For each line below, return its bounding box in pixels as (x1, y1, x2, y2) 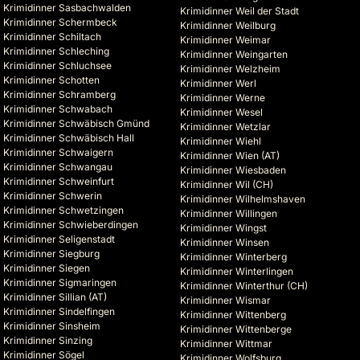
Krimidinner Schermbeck (3, 16, 117, 29)
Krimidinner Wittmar (180, 337, 272, 350)
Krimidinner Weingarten (180, 48, 288, 61)
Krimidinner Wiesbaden (180, 164, 286, 177)
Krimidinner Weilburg (180, 19, 276, 32)
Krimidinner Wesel (180, 106, 263, 119)
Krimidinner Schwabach (3, 103, 112, 116)
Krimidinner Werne (180, 92, 265, 104)
